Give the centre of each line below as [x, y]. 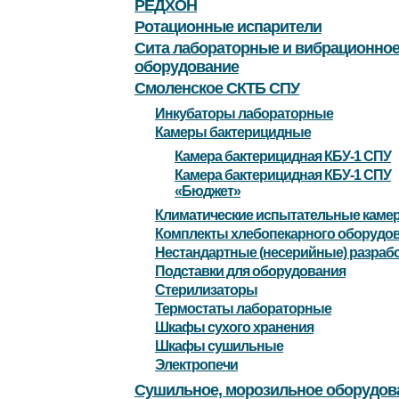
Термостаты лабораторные [243, 309]
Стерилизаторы [206, 290]
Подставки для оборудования [250, 272]
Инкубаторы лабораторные [244, 114]
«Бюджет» [208, 191]
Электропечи [196, 365]
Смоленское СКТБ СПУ [217, 89]
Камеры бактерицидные [233, 133]
